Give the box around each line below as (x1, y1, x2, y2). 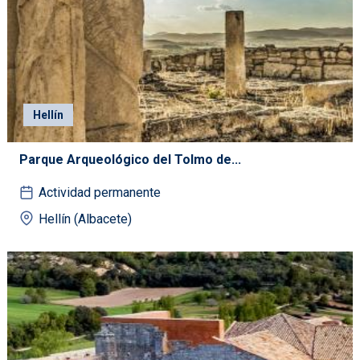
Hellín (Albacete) (39, 211, 132, 227)
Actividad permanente (39, 185, 161, 201)
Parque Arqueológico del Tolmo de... (19, 152, 241, 168)
